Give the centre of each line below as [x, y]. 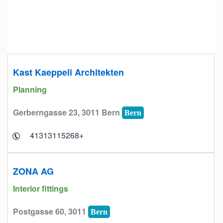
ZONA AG [33, 171]
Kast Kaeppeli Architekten [68, 72]
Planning [31, 89]
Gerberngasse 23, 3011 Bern [67, 112]
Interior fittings [42, 188]
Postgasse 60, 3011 [51, 211]
